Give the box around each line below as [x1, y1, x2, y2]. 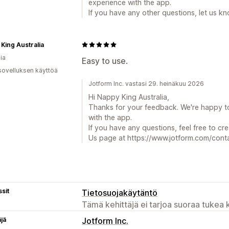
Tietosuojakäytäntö [82, 187, 157, 198]
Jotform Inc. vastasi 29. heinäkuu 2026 [88, 79, 204, 87]
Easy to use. [82, 55, 128, 66]
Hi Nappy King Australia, [88, 92, 169, 101]
